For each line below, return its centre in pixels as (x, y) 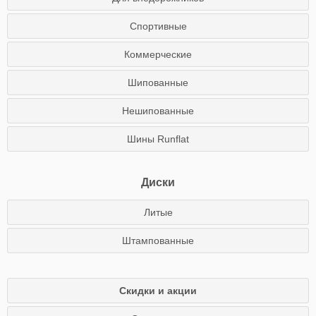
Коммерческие (158, 54)
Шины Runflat (158, 139)
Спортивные (158, 26)
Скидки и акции (158, 291)
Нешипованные (158, 111)
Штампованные (158, 241)
